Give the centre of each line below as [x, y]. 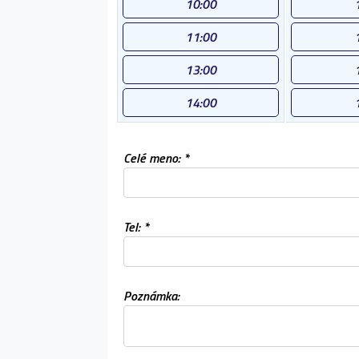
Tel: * [137, 226]
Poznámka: [152, 295]
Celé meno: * [157, 157]
